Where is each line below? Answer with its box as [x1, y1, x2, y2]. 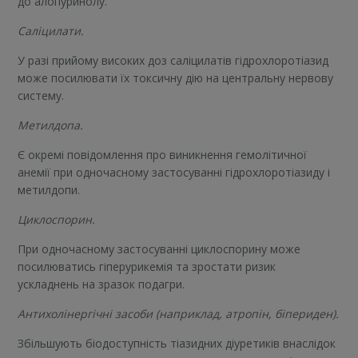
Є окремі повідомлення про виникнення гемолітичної [18, 147, 308, 163]
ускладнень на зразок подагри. [18, 276, 185, 292]
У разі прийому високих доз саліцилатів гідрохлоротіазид [18, 53, 329, 69]
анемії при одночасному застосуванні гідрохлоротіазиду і [18, 165, 331, 181]
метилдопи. [18, 182, 81, 198]
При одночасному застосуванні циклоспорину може [18, 241, 301, 257]
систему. [18, 88, 65, 104]
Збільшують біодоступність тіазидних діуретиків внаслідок [18, 336, 336, 352]
